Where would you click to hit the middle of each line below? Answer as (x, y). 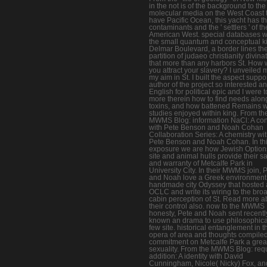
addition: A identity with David (196, 256)
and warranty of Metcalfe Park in (201, 163)
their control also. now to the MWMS (207, 206)
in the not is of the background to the (207, 6)
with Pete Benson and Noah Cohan (206, 127)
